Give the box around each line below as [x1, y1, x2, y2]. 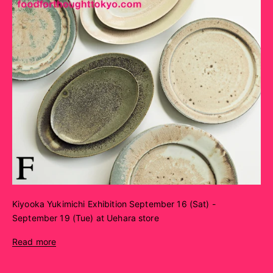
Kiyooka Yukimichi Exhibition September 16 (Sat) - [12, 198, 216, 209]
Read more [12, 236, 57, 247]
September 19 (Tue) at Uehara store [12, 212, 159, 223]
